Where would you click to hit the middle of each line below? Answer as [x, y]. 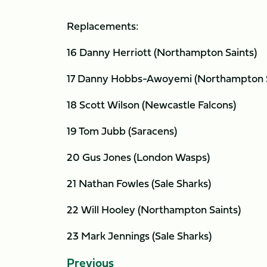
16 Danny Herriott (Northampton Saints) [162, 52]
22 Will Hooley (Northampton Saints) [154, 209]
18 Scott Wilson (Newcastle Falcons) [151, 105]
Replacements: [103, 26]
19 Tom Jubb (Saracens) [122, 131]
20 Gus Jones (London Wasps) [138, 157]
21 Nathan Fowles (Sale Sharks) [139, 183]
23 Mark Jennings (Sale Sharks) [139, 236]
